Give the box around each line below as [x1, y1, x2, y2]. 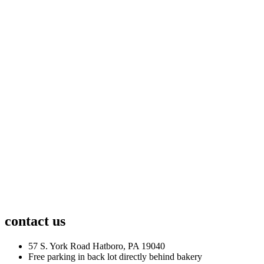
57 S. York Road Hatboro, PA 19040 [28, 240, 165, 251]
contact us [5, 213, 65, 229]
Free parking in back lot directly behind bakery [28, 251, 202, 262]
